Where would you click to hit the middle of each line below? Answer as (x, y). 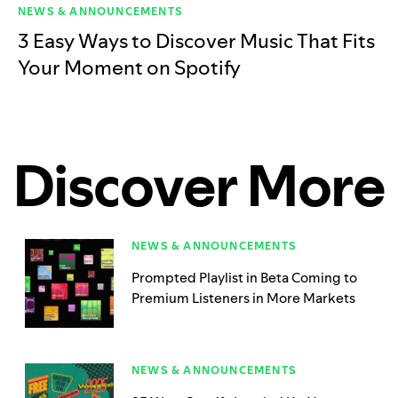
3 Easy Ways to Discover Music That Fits (196, 41)
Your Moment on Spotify (129, 68)
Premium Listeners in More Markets (243, 298)
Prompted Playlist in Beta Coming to (244, 278)
